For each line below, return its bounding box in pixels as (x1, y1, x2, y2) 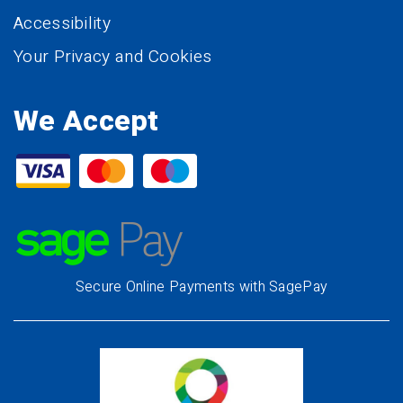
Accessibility (13, 11, 111, 37)
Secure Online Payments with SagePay (75, 276, 328, 299)
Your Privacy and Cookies (13, 44, 212, 70)
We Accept (13, 100, 159, 143)
